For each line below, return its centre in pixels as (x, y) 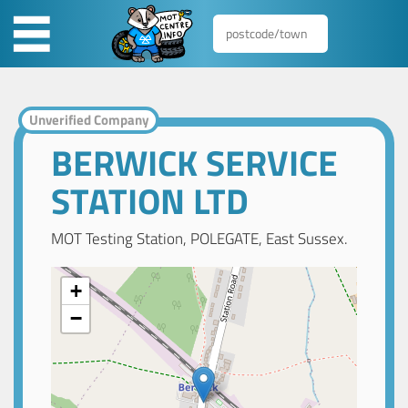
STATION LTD (150, 200)
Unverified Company (89, 120)
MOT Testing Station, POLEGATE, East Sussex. (200, 239)
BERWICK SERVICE (195, 162)
